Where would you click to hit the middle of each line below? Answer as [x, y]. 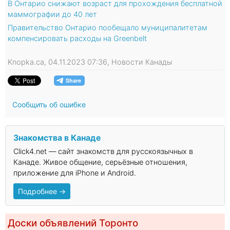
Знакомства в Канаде [57, 138]
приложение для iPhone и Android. [75, 173]
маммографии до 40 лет [52, 14]
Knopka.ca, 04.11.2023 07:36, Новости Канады [90, 62]
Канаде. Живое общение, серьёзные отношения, [100, 162]
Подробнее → [42, 191]
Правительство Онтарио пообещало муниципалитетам [108, 28]
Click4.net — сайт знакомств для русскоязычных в [103, 151]
